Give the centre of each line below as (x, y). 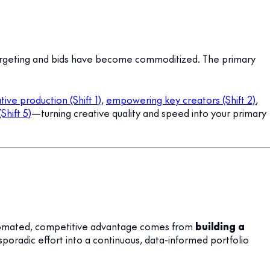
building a (220, 226)
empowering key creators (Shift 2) (181, 99)
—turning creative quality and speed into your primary (149, 112)
